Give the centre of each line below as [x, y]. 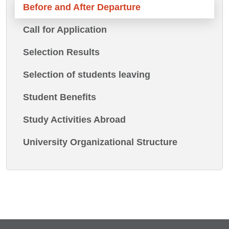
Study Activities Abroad [74, 120]
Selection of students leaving [87, 75]
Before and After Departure [82, 7]
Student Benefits [60, 97]
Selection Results [61, 52]
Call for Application [65, 30]
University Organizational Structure [100, 142]
